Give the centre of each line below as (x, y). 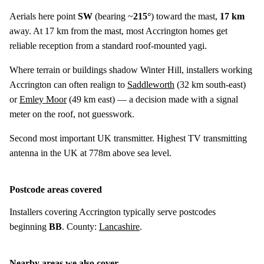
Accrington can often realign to (68, 84)
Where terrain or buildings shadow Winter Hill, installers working (131, 70)
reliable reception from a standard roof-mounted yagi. (108, 45)
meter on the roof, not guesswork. (72, 114)
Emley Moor (43, 99)
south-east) (225, 84)
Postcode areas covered (56, 189)
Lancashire (119, 226)
